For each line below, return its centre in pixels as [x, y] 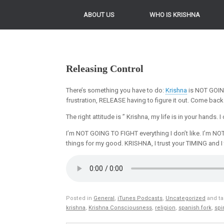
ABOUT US [99, 15]
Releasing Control [105, 68]
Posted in [80, 198]
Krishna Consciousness [120, 207]
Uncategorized [185, 198]
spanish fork [195, 207]
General [104, 198]
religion [165, 207]
